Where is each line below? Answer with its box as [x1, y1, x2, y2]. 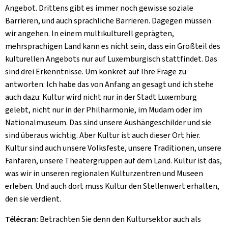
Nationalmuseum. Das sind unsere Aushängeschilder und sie [5, 117, 211, 128]
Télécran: [5, 214, 40, 224]
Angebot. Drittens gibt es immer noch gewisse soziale [5, 3, 193, 13]
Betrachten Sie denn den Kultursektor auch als [40, 214, 201, 224]
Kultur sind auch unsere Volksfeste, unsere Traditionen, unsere [5, 142, 221, 153]
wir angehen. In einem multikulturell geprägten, [5, 28, 174, 39]
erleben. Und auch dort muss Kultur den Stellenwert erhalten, [5, 181, 219, 191]
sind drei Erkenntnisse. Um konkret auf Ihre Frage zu [5, 66, 186, 77]
